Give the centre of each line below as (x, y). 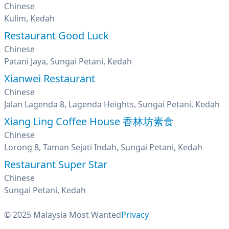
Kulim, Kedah (29, 18)
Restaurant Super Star (56, 164)
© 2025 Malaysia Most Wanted (63, 215)
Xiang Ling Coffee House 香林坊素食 (89, 121)
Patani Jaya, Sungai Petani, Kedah (68, 61)
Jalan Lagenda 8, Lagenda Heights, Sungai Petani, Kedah (112, 104)
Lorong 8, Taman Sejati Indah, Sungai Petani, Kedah (103, 147)
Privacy (135, 215)
